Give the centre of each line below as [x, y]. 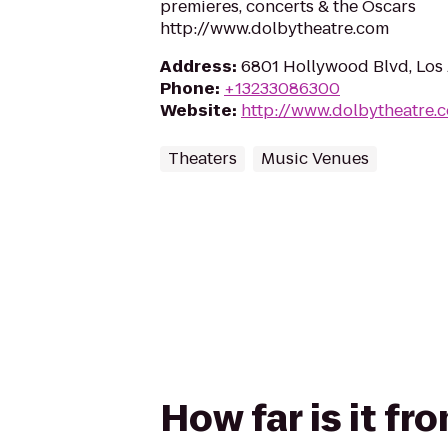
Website [196, 110]
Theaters [202, 158]
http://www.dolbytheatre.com [274, 28]
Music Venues [315, 158]
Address [196, 66]
